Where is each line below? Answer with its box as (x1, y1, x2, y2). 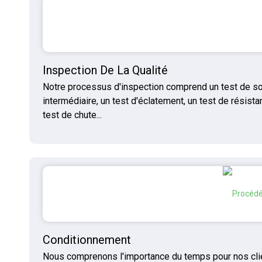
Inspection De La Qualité (42, 64, 168, 78)
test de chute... (42, 109, 102, 121)
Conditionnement (42, 233, 131, 247)
